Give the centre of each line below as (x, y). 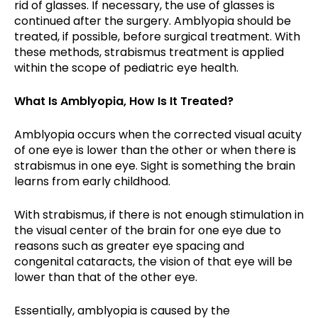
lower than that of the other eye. (106, 277)
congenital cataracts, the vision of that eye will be (153, 261)
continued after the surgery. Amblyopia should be (153, 21)
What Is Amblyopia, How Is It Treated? (124, 101)
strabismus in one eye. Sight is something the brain (155, 165)
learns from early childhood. (92, 181)
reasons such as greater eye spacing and (129, 246)
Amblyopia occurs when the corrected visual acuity (158, 134)
